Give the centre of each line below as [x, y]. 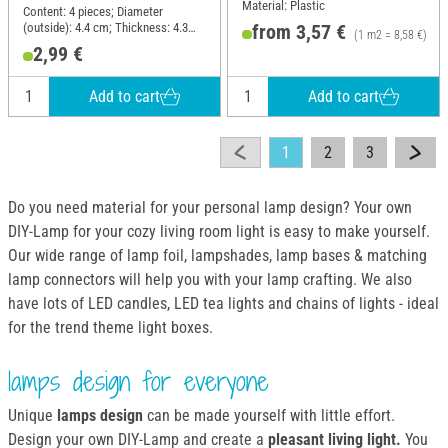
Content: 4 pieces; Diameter [93, 12]
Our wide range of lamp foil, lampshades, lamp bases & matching [217, 256]
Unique [32, 415]
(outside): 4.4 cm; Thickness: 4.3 [105, 28]
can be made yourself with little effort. [269, 415]
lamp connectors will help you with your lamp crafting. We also [210, 280]
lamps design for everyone [138, 380]
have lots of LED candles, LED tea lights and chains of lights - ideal [223, 304]
